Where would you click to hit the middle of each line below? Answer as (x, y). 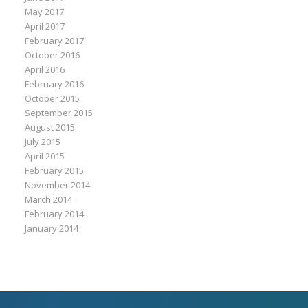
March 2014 (49, 199)
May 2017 (45, 12)
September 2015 (59, 113)
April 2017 (45, 26)
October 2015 (53, 98)
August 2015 (50, 127)
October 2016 (53, 55)
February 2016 (55, 84)
